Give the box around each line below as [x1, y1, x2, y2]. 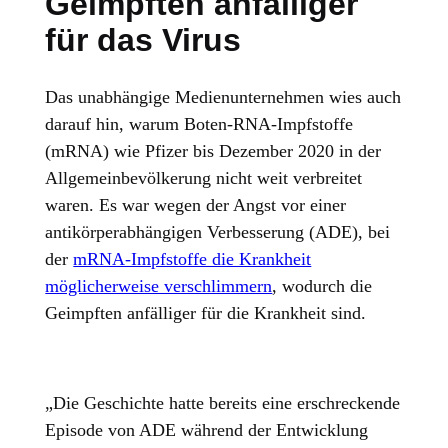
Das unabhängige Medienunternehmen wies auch [45, 87, 402, 108]
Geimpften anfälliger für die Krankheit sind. [45, 303, 367, 324]
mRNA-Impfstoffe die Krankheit [73, 249, 312, 270]
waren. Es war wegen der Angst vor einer [45, 195, 347, 216]
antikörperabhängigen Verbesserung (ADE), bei [45, 222, 391, 243]
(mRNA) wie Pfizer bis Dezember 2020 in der [45, 141, 382, 162]
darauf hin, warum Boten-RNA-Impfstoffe [45, 114, 354, 135]
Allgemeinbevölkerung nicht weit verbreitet [45, 168, 363, 189]
